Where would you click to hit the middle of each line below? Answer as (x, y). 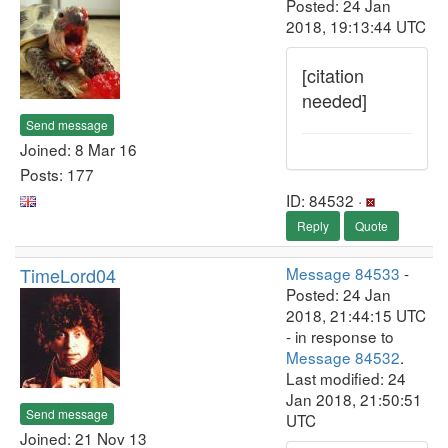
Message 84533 (343, 273)
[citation (333, 75)
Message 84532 (343, 357)
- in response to (340, 336)
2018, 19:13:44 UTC (356, 26)
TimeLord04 (68, 275)
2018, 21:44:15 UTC (356, 315)
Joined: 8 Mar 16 (78, 148)
